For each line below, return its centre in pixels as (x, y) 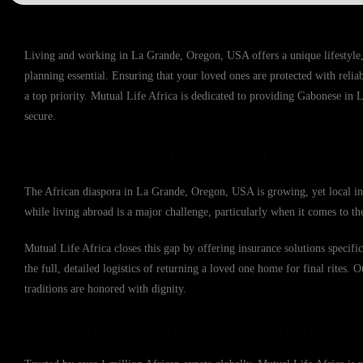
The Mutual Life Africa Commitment (171, 328)
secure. (40, 116)
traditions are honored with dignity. (105, 289)
